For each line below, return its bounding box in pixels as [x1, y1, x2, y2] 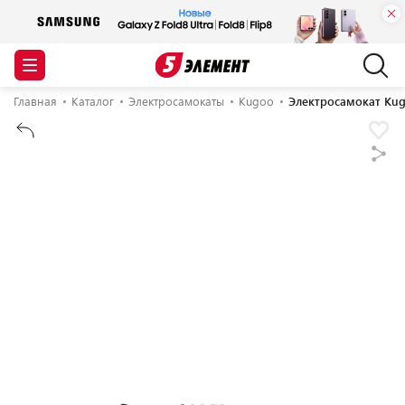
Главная [14, 93, 57, 109]
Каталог [71, 93, 114, 109]
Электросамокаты [128, 93, 224, 109]
